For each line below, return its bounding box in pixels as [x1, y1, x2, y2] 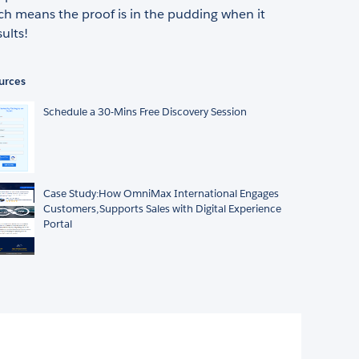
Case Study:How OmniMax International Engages [43, 186, 279, 200]
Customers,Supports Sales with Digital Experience [43, 201, 281, 216]
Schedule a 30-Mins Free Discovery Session [43, 104, 247, 119]
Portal [43, 216, 72, 231]
